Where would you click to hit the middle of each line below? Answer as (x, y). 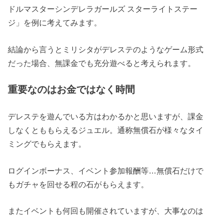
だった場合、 (32, 63)
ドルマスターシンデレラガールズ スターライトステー (103, 9)
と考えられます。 (164, 63)
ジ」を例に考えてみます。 (55, 23)
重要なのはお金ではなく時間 (72, 89)
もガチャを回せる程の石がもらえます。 (78, 184)
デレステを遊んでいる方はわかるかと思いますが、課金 (106, 117)
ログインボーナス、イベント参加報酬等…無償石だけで (106, 170)
